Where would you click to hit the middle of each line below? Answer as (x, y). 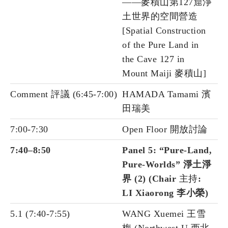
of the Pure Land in (161, 45)
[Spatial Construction (164, 31)
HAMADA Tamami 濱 (167, 94)
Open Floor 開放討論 (165, 130)
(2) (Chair (157, 179)
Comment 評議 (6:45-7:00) (64, 94)
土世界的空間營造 (160, 17)
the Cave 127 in (153, 59)
